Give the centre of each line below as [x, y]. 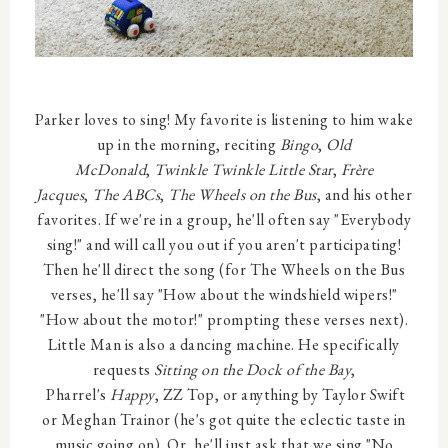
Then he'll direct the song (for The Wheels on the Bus [224, 269]
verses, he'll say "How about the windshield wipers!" [224, 294]
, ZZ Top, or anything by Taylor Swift [280, 394]
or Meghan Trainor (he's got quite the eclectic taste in [224, 419]
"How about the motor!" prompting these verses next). [224, 319]
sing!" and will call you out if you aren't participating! [224, 244]
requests [123, 369]
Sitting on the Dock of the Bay [252, 369]
